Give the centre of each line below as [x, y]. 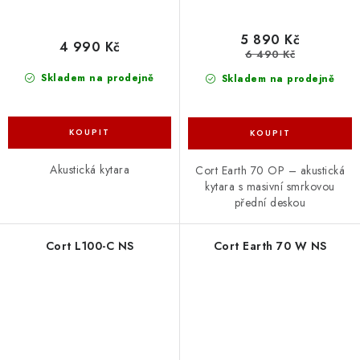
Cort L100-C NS [90, 245]
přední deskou [270, 202]
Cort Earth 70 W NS [270, 245]
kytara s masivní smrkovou [270, 186]
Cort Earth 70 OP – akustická [270, 170]
